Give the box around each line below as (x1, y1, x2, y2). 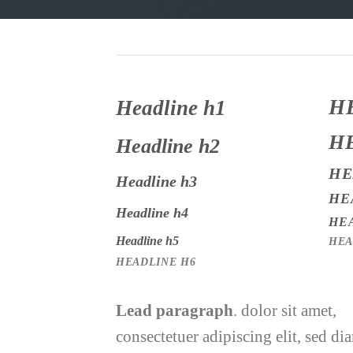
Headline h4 (116, 205, 188, 221)
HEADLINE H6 (116, 256, 196, 269)
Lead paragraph (116, 301, 233, 320)
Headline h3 (116, 173, 197, 191)
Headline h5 (116, 234, 179, 248)
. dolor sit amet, (233, 301, 336, 320)
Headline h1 (116, 96, 226, 120)
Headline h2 (116, 134, 220, 158)
